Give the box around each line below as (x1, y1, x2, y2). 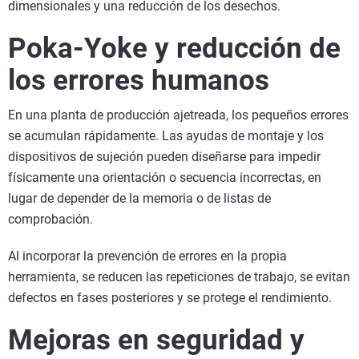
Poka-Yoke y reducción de (8, 31, 341, 65)
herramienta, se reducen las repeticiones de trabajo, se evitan (8, 268, 350, 284)
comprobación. (8, 211, 93, 227)
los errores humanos (8, 63, 269, 97)
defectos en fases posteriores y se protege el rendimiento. (8, 289, 335, 305)
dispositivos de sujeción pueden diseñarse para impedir (8, 148, 321, 164)
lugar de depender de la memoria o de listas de (8, 190, 271, 206)
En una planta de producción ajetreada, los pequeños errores (8, 107, 349, 123)
